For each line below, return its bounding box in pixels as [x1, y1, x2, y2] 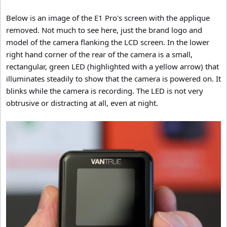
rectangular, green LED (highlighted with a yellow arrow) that [6, 61, 219, 71]
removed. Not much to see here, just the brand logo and [6, 24, 202, 35]
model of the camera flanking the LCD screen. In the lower [6, 36, 209, 47]
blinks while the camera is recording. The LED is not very [6, 85, 203, 96]
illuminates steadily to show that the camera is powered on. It [6, 73, 221, 84]
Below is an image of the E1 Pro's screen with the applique [6, 12, 210, 23]
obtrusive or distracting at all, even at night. [6, 97, 158, 108]
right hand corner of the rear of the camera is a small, [6, 49, 193, 59]
